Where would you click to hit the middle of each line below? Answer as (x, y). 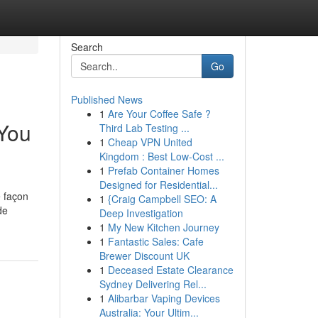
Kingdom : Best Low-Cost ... (161, 156)
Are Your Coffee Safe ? (159, 114)
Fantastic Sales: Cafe (155, 241)
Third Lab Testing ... (144, 128)
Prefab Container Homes (163, 170)
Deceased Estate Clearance (170, 270)
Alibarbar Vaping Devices (164, 298)
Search (87, 47)
